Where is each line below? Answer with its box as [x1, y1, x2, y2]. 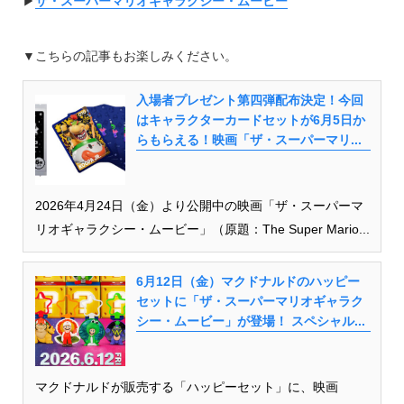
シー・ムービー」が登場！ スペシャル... [135, 313, 365, 328]
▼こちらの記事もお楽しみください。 [22, 48, 237, 63]
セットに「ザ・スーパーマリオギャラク [135, 293, 363, 308]
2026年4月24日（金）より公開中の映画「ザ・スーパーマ [34, 197, 363, 213]
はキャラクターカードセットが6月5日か [135, 112, 365, 127]
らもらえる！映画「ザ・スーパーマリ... [135, 132, 362, 147]
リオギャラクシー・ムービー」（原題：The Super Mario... [34, 221, 370, 236]
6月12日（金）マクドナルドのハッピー [135, 273, 360, 289]
